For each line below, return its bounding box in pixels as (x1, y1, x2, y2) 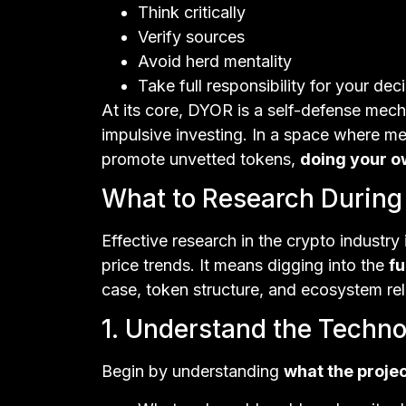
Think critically (138, 2, 246, 22)
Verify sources (138, 26, 245, 46)
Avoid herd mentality (138, 51, 292, 71)
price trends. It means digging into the (101, 255, 389, 275)
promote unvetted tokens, (101, 149, 300, 169)
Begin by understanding (101, 362, 284, 382)
